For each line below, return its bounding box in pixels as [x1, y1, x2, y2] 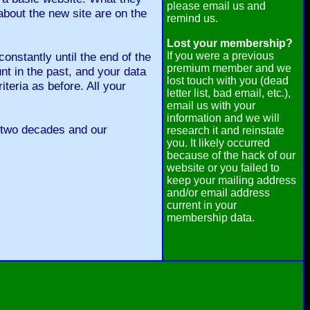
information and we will [167, 112, 280, 124]
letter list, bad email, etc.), [167, 87, 291, 99]
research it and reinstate [167, 125, 284, 136]
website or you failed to [167, 162, 280, 174]
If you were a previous [167, 50, 274, 62]
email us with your [167, 100, 255, 111]
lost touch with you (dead [167, 75, 289, 86]
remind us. [167, 12, 218, 24]
